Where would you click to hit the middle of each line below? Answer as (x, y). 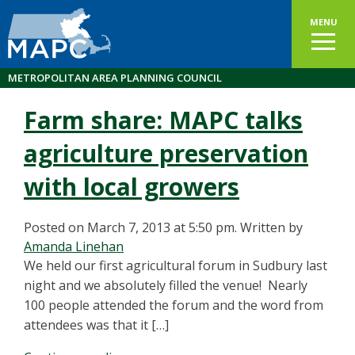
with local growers (132, 187)
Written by (271, 227)
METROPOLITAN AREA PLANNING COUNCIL (115, 78)
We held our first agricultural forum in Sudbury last (176, 265)
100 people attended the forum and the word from (174, 305)
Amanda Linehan (74, 246)
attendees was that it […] (96, 325)
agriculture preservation (166, 153)
